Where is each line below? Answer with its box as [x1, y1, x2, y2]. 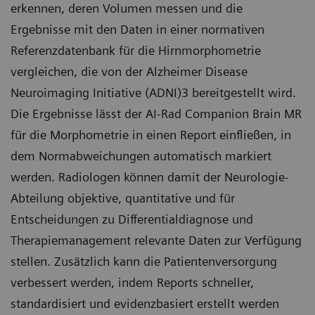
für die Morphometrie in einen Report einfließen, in [11, 127, 291, 142]
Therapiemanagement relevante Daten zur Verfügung [11, 233, 302, 247]
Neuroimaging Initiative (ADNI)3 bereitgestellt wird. [11, 85, 296, 100]
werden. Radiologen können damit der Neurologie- [11, 169, 289, 184]
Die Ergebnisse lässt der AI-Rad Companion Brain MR [11, 106, 302, 121]
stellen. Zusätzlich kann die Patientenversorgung [11, 254, 277, 269]
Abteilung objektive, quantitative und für [11, 191, 235, 205]
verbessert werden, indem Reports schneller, [11, 275, 254, 290]
